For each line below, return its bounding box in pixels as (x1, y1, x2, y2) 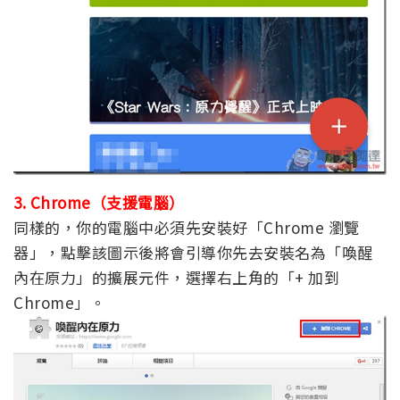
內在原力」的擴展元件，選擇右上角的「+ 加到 (13, 265, 339, 288)
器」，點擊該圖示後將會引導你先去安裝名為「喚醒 (13, 240, 373, 263)
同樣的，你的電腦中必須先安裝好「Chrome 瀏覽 (13, 215, 360, 238)
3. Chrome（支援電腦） (13, 190, 185, 213)
